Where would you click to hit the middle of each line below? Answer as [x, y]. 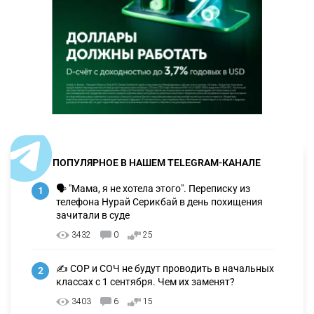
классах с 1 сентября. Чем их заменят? [145, 281]
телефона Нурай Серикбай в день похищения [159, 202]
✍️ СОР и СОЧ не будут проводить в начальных [165, 268]
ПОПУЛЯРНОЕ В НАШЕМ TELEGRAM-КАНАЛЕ [157, 162]
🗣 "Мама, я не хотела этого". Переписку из [153, 188]
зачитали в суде [93, 215]
